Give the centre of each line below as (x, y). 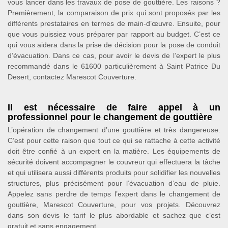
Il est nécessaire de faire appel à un (114, 107)
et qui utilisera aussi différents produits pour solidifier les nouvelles (114, 173)
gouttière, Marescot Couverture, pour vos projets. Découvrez (114, 205)
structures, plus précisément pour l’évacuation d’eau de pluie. (114, 183)
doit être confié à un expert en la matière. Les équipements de (114, 151)
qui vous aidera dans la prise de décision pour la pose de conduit (114, 45)
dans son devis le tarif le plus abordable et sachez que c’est (114, 215)
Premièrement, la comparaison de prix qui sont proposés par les (114, 13)
